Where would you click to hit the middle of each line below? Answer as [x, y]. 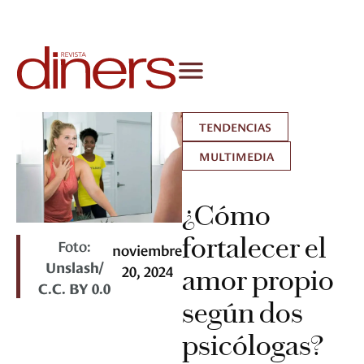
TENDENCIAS [235, 127]
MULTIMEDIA [236, 156]
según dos [243, 313]
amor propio [258, 281]
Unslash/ [74, 266]
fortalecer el [254, 248]
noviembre [147, 249]
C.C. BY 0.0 [74, 288]
